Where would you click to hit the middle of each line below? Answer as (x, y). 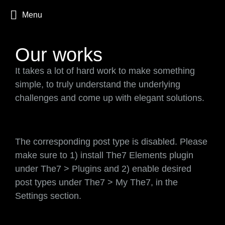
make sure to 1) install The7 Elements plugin (104, 155)
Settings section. (48, 196)
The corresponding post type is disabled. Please (111, 142)
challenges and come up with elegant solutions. (110, 98)
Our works (59, 55)
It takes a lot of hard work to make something (105, 71)
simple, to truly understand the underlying (98, 84)
